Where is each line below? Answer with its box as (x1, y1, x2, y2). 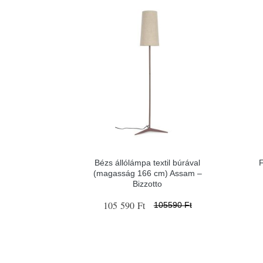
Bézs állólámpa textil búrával (95, 157, 201, 167)
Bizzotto (133, 178, 163, 188)
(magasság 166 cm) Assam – (93, 168, 202, 178)
